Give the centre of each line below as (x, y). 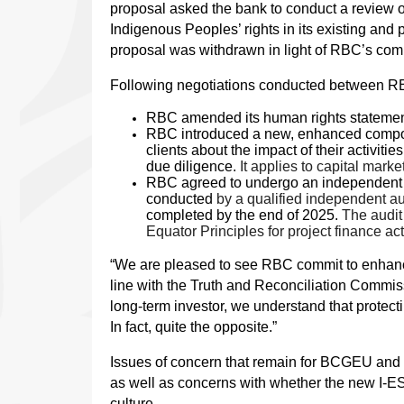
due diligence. (191, 167)
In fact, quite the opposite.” (195, 327)
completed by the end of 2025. (242, 216)
